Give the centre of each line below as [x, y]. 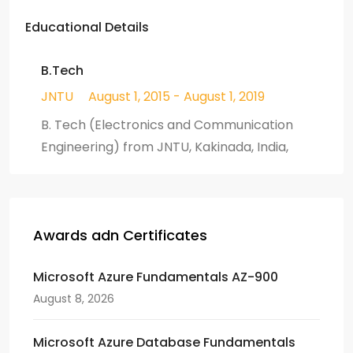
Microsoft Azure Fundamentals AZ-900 [156, 277]
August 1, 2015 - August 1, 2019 [176, 96]
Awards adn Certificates [120, 235]
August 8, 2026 [74, 298]
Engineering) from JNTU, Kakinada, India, [165, 147]
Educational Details [87, 27]
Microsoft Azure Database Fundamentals [164, 342]
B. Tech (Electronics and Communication [167, 124]
